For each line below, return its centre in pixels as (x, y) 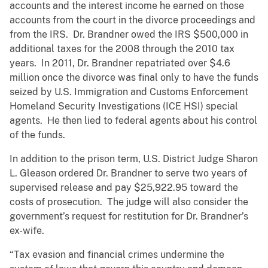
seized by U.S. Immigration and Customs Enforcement (129, 92)
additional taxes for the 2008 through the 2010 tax (122, 49)
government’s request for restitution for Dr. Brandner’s (129, 217)
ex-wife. (27, 231)
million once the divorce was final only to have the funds (134, 78)
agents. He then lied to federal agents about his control (133, 121)
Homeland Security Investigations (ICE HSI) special (124, 106)
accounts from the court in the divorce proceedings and (133, 20)
